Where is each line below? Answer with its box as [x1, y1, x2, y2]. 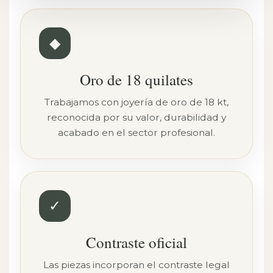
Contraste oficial [86, 232, 187, 252]
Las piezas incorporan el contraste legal [43, 259, 230, 271]
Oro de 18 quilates [80, 69, 193, 90]
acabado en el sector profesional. [58, 127, 215, 138]
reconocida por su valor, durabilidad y [47, 112, 226, 123]
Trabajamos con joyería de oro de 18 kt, [44, 96, 229, 108]
